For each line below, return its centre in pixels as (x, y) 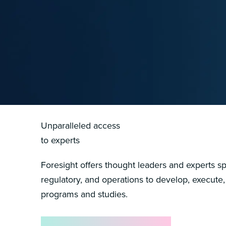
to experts (60, 140)
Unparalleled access (80, 125)
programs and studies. (84, 194)
